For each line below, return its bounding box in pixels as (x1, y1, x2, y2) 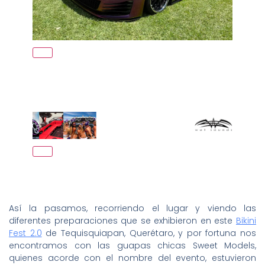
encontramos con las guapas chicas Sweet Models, (9, 240, 256, 252)
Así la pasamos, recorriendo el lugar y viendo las (9, 202, 256, 215)
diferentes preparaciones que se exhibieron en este (9, 215, 236, 227)
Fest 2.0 (9, 227, 42, 240)
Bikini (236, 215, 256, 227)
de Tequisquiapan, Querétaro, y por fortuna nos (41, 227, 256, 240)
